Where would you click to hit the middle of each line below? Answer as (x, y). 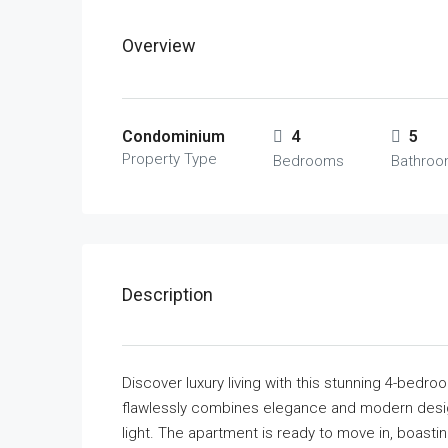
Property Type (169, 159)
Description (167, 294)
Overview (159, 45)
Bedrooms (308, 161)
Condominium (173, 136)
